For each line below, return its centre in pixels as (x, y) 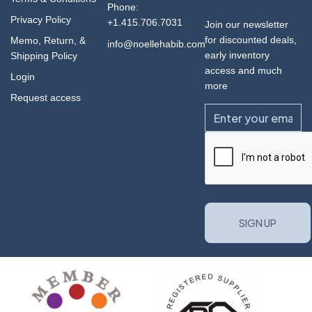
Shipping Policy (44, 56)
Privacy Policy (41, 19)
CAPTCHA (227, 138)
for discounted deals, (250, 40)
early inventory (237, 55)
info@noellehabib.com (157, 44)
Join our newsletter (246, 24)
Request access (46, 97)
